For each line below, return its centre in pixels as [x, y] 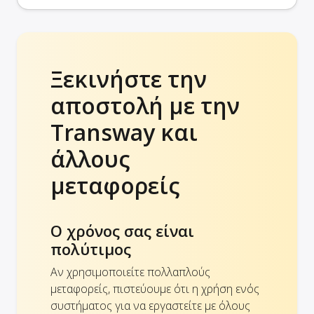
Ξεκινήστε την [129, 79]
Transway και [124, 132]
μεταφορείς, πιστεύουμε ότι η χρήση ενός [155, 289]
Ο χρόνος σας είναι [122, 231]
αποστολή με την [145, 106]
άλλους [90, 159]
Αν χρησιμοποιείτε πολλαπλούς [130, 272]
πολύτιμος [91, 249]
